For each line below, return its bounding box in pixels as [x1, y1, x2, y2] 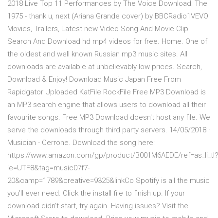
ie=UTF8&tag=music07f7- [7, 163, 90, 173]
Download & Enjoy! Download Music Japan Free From [7, 75, 181, 84]
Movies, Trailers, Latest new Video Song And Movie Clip [7, 24, 188, 34]
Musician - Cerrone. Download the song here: [7, 138, 155, 147]
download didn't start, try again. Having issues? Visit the [7, 201, 188, 211]
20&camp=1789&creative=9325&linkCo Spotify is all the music [7, 176, 210, 185]
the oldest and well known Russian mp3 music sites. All [7, 50, 187, 59]
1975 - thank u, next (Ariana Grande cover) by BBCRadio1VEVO [7, 12, 208, 21]
